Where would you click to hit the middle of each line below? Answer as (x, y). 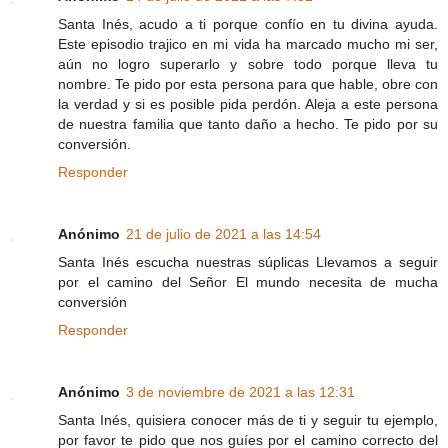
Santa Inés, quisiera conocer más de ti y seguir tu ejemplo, (248, 419)
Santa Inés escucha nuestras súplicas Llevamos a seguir (248, 261)
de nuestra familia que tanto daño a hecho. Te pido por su (248, 123)
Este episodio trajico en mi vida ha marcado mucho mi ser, (248, 43)
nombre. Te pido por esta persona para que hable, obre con (248, 83)
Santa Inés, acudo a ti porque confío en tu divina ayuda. (248, 23)
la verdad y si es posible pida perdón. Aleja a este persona (248, 103)
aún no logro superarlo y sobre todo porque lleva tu (248, 63)
